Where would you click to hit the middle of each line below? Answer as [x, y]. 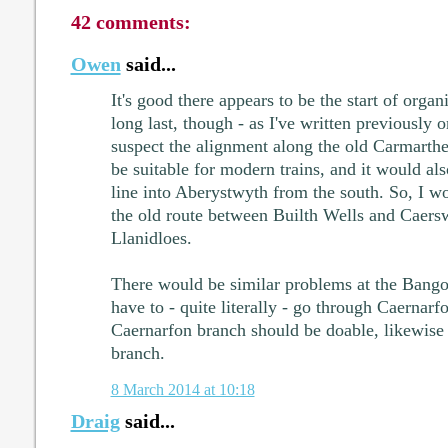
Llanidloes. [151, 237]
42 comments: [130, 21]
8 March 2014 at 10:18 [182, 390]
